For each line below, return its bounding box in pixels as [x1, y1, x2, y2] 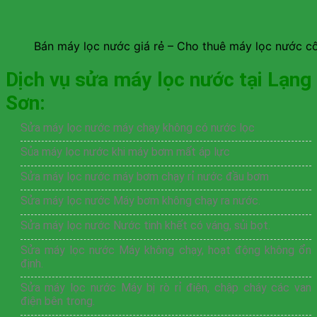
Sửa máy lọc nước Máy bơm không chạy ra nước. [20, 194, 260, 208]
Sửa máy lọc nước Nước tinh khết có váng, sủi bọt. [20, 219, 270, 233]
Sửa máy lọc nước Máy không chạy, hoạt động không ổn [20, 243, 311, 257]
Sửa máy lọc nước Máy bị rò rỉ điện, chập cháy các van [20, 281, 311, 295]
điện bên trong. [20, 294, 95, 309]
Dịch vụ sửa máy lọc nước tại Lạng [6, 67, 311, 91]
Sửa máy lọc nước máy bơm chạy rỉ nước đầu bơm [20, 169, 269, 183]
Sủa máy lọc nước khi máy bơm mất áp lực [20, 145, 230, 159]
